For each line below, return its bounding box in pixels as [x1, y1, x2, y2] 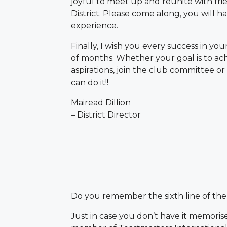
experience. [71, 20, 118, 30]
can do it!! [71, 77, 108, 87]
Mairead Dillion [71, 97, 131, 107]
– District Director [71, 109, 141, 120]
